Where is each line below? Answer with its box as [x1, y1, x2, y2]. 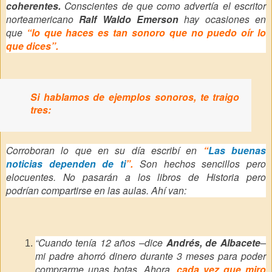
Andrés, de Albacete [166, 235, 260, 250]
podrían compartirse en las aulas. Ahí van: [6, 183, 186, 197]
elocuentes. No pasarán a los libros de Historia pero [6, 170, 266, 183]
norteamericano [6, 12, 80, 25]
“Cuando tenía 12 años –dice [35, 235, 166, 249]
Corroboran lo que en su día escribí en [6, 143, 203, 157]
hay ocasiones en [178, 12, 267, 25]
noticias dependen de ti [6, 157, 126, 171]
